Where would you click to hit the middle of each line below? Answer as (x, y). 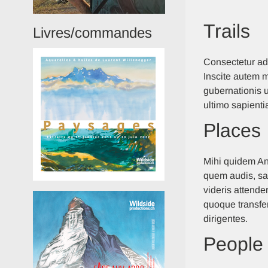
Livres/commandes (92, 33)
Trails (226, 31)
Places (232, 130)
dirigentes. (225, 219)
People (233, 244)
